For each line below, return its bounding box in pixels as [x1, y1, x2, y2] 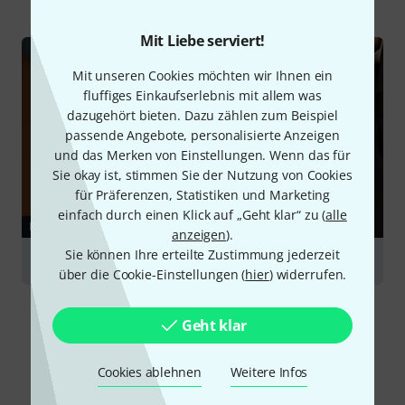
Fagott [36, 252, 77, 270]
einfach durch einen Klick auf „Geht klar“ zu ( [58, 206, 326, 223]
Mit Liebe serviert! [139, 31, 266, 51]
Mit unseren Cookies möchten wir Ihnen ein [71, 67, 334, 84]
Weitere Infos [230, 363, 308, 381]
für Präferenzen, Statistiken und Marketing [74, 186, 331, 203]
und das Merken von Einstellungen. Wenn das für [54, 146, 351, 164]
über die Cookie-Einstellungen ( [58, 266, 246, 283]
